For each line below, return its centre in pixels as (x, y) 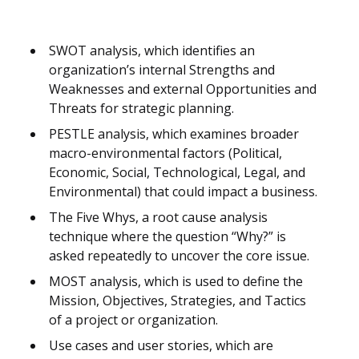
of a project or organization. (133, 320)
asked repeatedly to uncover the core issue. (179, 256)
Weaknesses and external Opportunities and (183, 89)
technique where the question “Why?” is (167, 237)
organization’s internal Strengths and (162, 70)
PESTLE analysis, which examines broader (174, 134)
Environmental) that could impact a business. (183, 192)
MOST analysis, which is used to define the (176, 282)
